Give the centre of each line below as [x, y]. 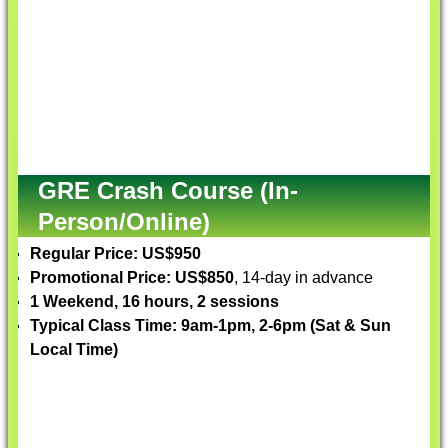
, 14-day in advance [303, 277]
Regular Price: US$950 [115, 253]
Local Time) [74, 349]
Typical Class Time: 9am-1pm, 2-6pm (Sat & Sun [210, 325]
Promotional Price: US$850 [132, 277]
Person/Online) [124, 221]
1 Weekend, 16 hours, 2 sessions [154, 301]
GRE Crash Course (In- [168, 190]
